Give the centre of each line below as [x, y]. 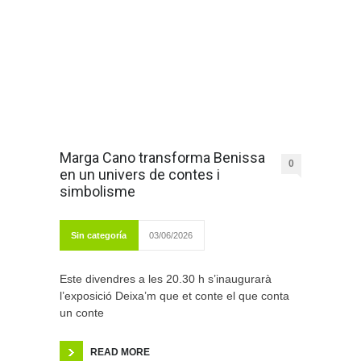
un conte [82, 313]
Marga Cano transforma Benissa [162, 158]
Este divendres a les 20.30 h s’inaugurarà [166, 279]
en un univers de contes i [140, 175]
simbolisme [98, 192]
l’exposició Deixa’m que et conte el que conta [174, 296]
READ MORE [120, 353]
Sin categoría [99, 236]
